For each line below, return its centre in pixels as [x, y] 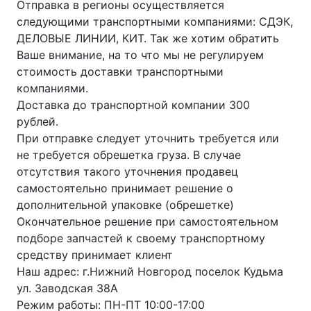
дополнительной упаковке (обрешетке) [125, 205]
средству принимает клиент [95, 255]
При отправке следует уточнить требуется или [148, 138]
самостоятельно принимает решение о [125, 188]
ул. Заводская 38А [67, 288]
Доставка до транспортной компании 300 [133, 105]
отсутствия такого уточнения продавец [127, 172]
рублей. [37, 122]
